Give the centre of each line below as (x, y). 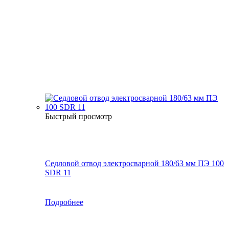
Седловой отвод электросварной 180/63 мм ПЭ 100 (134, 163)
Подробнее (64, 202)
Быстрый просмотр (78, 116)
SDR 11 (58, 172)
